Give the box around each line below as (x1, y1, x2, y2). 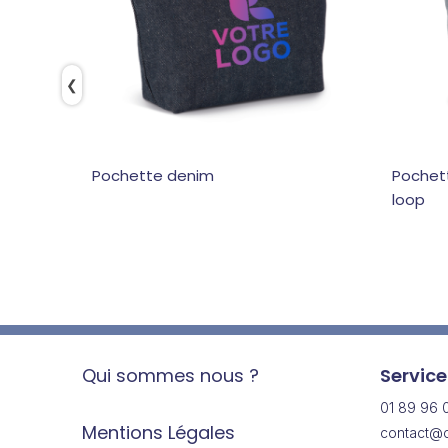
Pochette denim (92, 165, 214, 186)
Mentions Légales (82, 420, 235, 445)
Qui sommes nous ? (82, 363, 259, 388)
